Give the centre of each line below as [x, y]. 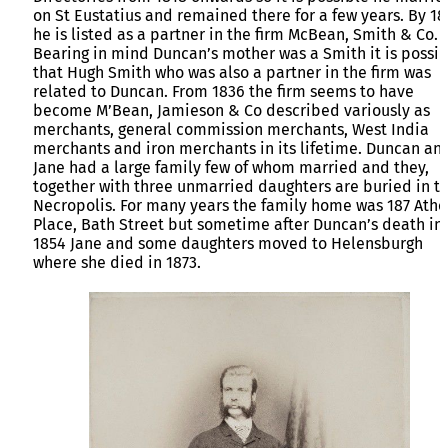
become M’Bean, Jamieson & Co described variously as [231, 111]
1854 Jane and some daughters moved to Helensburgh [228, 244]
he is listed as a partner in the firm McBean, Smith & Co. [235, 35]
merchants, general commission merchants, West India [231, 130]
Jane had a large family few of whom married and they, [231, 168]
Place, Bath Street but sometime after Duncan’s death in [238, 225]
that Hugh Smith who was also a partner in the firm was [232, 73]
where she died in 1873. [117, 263]
